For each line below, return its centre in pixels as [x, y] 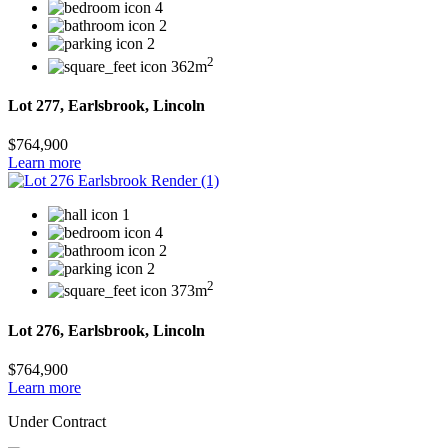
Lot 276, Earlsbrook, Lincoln [106, 330]
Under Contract [57, 421]
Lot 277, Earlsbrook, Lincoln [106, 105]
